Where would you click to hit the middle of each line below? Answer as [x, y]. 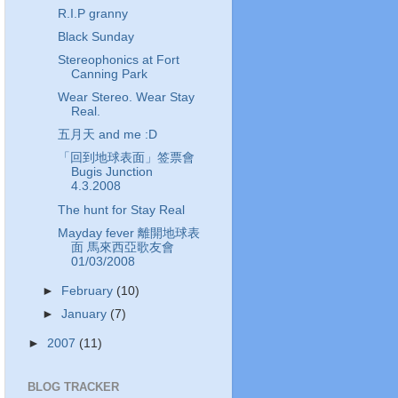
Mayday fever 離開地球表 [128, 233]
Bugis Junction [111, 172]
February [89, 291]
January [86, 314]
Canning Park [109, 74]
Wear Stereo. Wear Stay [126, 98]
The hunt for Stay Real [121, 210]
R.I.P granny [92, 13]
